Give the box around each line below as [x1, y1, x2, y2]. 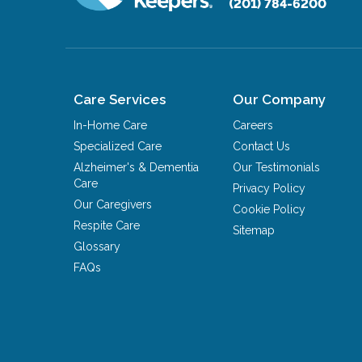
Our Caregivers [74, 197, 153, 211]
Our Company [233, 90, 326, 107]
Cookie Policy [233, 202, 306, 216]
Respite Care [74, 218, 141, 232]
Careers [233, 118, 274, 132]
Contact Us [233, 139, 291, 153]
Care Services [74, 90, 166, 107]
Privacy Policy [233, 181, 306, 195]
